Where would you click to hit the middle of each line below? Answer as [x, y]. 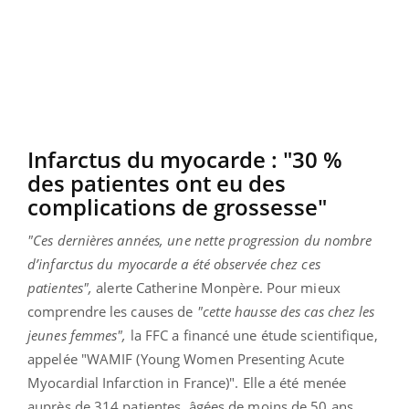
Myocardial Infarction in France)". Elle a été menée [187, 382]
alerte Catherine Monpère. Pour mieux [216, 287]
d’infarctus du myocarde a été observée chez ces [174, 263]
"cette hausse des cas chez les [286, 311]
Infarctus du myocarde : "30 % [185, 159]
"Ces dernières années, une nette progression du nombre [200, 240]
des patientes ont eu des [157, 183]
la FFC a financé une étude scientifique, [252, 335]
